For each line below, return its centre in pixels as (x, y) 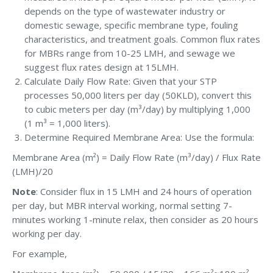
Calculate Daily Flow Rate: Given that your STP (121, 81)
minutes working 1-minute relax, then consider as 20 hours (135, 219)
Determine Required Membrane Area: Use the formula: (139, 137)
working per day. (47, 233)
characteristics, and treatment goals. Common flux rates (142, 39)
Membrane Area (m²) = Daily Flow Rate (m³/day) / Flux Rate (136, 157)
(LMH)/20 (33, 171)
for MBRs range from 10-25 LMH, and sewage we (130, 53)
